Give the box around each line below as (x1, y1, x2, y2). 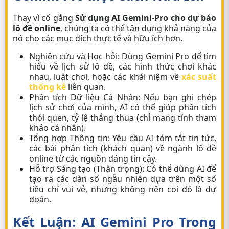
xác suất (181, 71, 217, 82)
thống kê (29, 81, 66, 93)
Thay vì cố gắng (13, 12, 75, 24)
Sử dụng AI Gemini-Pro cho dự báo (75, 12, 217, 24)
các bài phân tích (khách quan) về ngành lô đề (29, 143, 216, 154)
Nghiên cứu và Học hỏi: (29, 51, 120, 62)
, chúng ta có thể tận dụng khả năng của (60, 22, 216, 34)
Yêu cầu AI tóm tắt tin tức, (109, 132, 216, 144)
